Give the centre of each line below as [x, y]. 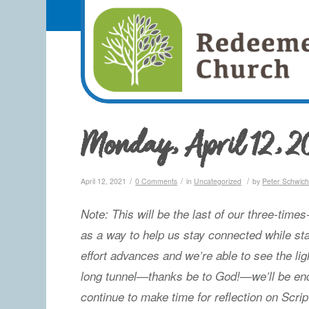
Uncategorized [218, 181]
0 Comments [157, 181]
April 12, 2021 [104, 181]
